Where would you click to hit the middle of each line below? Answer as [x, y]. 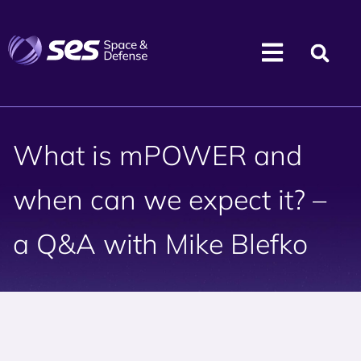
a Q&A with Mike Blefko [160, 244]
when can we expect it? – [170, 199]
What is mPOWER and [158, 155]
